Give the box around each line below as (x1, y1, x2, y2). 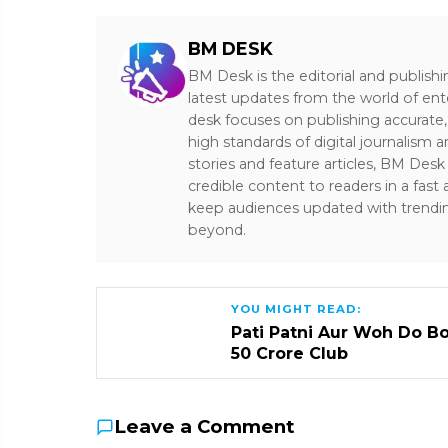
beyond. (188, 221, 246, 239)
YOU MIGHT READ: (231, 302, 361, 316)
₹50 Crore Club (231, 344, 348, 363)
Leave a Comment (114, 415, 295, 438)
